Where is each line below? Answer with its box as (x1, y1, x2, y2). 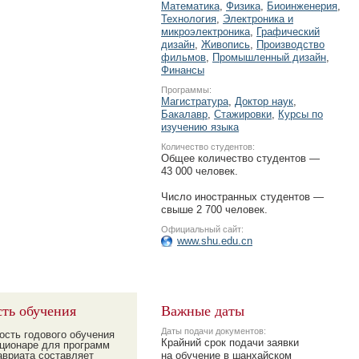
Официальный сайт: (161, 224, 244, 234)
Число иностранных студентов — (161, 191, 324, 203)
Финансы (161, 64, 204, 76)
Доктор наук (235, 95, 293, 107)
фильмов (161, 51, 206, 63)
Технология (161, 13, 216, 25)
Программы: (161, 85, 212, 95)
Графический (256, 26, 320, 38)
